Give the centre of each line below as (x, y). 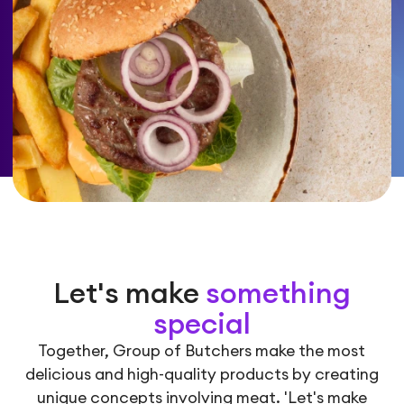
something (278, 294)
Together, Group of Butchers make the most (202, 351)
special (202, 324)
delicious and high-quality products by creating (202, 374)
